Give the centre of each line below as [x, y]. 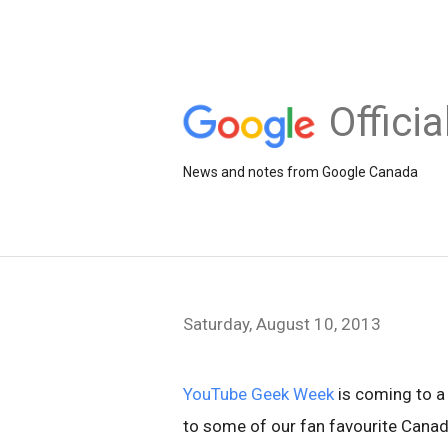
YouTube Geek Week [258, 394]
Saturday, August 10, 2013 [282, 324]
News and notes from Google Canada [300, 171]
